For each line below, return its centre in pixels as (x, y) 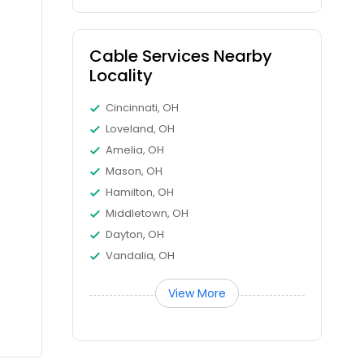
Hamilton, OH (140, 192)
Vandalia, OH (141, 256)
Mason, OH (134, 171)
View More (197, 293)
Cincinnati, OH (143, 108)
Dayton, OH (135, 234)
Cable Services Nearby (181, 56)
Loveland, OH (141, 129)
